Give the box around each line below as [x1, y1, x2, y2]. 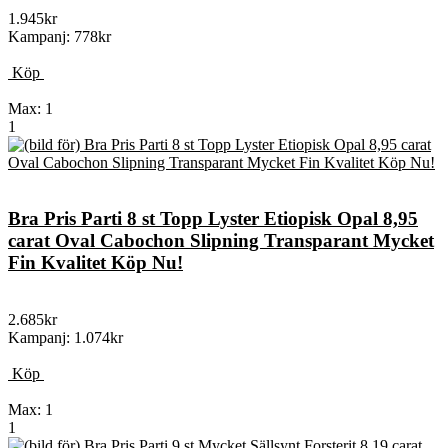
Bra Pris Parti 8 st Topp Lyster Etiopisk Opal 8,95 [8, 208, 418, 230]
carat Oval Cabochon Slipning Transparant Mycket [8, 230, 434, 252]
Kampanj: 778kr [8, 27, 111, 45]
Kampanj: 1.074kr [8, 328, 123, 346]
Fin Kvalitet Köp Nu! [8, 252, 183, 274]
